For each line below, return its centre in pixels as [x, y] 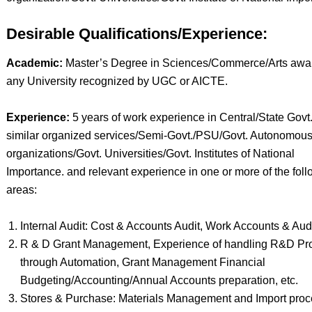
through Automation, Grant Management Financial [142, 262]
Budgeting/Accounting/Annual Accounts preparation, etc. [159, 280]
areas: [21, 190]
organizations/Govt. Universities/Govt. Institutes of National [150, 154]
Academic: [34, 63]
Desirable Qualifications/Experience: [136, 34]
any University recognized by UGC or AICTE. [117, 81]
